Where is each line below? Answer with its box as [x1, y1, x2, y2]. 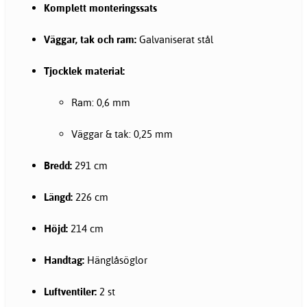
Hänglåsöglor [84, 254, 147, 267]
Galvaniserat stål [136, 33, 213, 47]
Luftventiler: [44, 285, 97, 299]
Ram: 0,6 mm [71, 96, 130, 110]
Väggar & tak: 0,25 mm [71, 127, 173, 141]
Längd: [44, 191, 73, 204]
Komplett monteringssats [44, 1, 157, 15]
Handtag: [44, 254, 84, 267]
